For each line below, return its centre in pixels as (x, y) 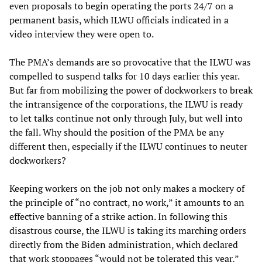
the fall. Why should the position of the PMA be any (117, 132)
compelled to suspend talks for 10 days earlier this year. (124, 76)
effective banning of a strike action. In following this (118, 216)
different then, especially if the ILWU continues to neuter (128, 146)
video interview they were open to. (82, 34)
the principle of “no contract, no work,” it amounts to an (127, 202)
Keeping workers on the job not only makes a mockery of (127, 188)
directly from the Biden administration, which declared (124, 244)
